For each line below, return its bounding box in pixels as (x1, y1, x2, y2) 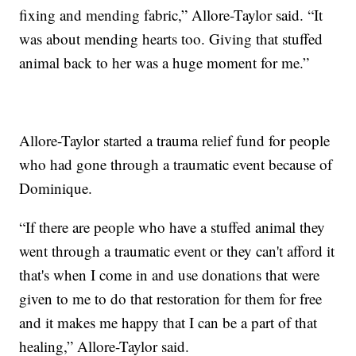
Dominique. (19, 178, 93, 199)
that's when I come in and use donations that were (19, 265, 320, 285)
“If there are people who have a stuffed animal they (19, 217, 326, 238)
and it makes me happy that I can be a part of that (19, 312, 318, 333)
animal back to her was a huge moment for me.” (19, 52, 310, 73)
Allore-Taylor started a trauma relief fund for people (19, 130, 331, 151)
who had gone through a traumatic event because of (19, 154, 333, 175)
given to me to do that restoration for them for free (19, 288, 323, 309)
